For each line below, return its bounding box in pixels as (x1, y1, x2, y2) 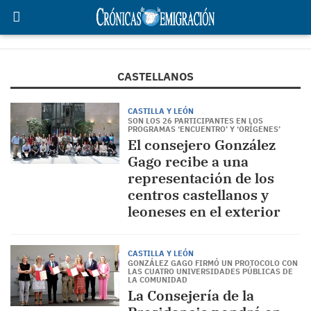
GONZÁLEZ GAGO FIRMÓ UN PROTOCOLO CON (127, 258, 298, 268)
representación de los (127, 169, 274, 187)
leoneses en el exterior (127, 202, 280, 221)
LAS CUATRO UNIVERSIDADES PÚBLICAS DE (127, 267, 293, 276)
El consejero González (127, 135, 276, 154)
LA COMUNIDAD (127, 275, 187, 285)
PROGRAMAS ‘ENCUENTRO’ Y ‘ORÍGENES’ (127, 124, 280, 134)
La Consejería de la (127, 286, 254, 305)
